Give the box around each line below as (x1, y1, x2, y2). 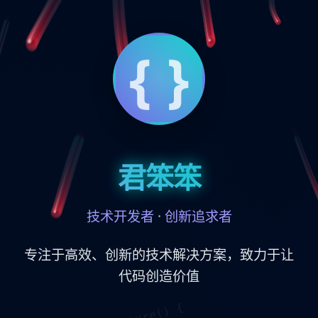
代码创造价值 (119, 266, 199, 285)
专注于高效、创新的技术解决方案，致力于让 (24, 245, 294, 264)
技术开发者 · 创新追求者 (86, 207, 232, 226)
